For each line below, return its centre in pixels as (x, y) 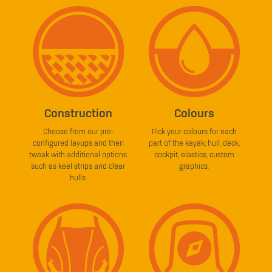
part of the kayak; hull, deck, (194, 143)
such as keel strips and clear (78, 166)
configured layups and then (78, 143)
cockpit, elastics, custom (194, 155)
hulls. (78, 178)
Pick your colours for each (194, 132)
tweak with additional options (78, 155)
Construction (78, 114)
